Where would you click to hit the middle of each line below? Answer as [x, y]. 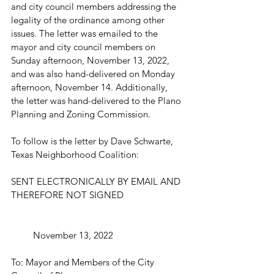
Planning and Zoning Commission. [82, 114]
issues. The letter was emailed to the [86, 34]
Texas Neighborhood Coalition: [76, 155]
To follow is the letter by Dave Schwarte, [93, 141]
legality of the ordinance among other [89, 20]
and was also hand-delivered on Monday [94, 74]
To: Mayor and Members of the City [84, 262]
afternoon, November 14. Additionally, [91, 87]
